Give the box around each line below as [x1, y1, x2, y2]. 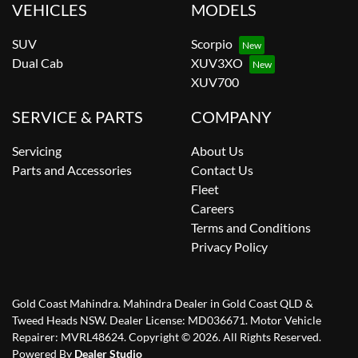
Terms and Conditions [191, 219, 311, 235]
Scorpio [191, 35, 233, 51]
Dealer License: [109, 312, 188, 327]
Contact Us [191, 161, 253, 177]
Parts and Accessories [12, 161, 132, 177]
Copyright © [129, 329, 193, 344]
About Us [191, 142, 244, 158]
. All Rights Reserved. [218, 329, 321, 344]
